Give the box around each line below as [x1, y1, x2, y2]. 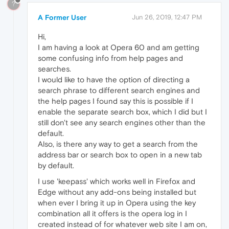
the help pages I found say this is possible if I [38, 97, 193, 106]
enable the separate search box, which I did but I [38, 107, 207, 117]
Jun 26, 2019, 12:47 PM [132, 13, 202, 21]
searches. [38, 64, 71, 74]
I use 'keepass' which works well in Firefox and [38, 177, 195, 186]
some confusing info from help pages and [38, 54, 183, 63]
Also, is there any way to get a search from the [38, 140, 198, 149]
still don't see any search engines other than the [38, 118, 205, 127]
